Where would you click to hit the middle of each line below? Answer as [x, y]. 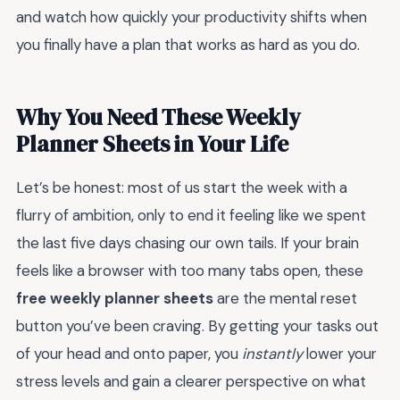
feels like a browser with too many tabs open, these [190, 271]
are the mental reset [285, 299]
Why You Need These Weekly [158, 117]
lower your [340, 354]
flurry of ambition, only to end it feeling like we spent [191, 216]
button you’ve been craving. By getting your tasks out [197, 326]
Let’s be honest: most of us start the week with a [182, 188]
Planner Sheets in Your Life [152, 144]
